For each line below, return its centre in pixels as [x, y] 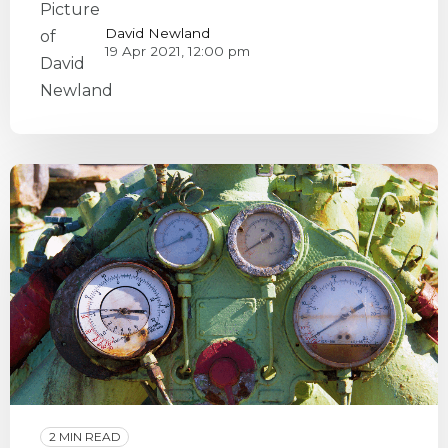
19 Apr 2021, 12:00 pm [177, 51]
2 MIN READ [84, 437]
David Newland [157, 33]
